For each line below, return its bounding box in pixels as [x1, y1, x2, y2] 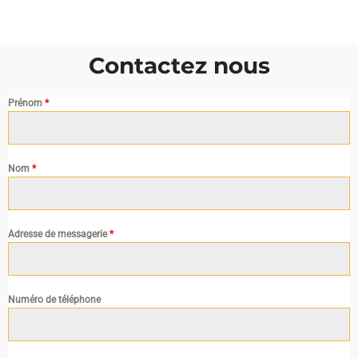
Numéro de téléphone [8, 294, 101, 306]
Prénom [8, 97, 45, 109]
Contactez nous [88, 52, 270, 80]
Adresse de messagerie [8, 229, 109, 241]
